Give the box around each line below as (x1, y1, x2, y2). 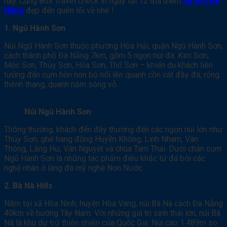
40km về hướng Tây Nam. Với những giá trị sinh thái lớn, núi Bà (4, 208, 220, 218)
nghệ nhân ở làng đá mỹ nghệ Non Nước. (4, 163, 144, 173)
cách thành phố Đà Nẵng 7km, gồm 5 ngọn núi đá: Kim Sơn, (4, 50, 209, 60)
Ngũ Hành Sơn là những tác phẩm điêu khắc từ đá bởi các (4, 153, 205, 163)
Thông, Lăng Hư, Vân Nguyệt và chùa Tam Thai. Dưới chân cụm (4, 143, 221, 154)
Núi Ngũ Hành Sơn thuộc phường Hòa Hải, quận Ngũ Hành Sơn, (4, 41, 223, 51)
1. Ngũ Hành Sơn (4, 23, 65, 33)
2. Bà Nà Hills (4, 180, 53, 191)
